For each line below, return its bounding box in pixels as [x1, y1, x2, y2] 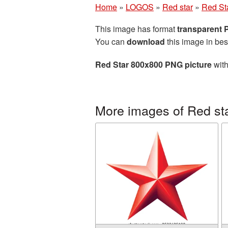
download [127, 36, 165, 47]
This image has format [95, 23, 177, 35]
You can [95, 36, 127, 47]
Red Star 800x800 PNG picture [95, 59, 212, 70]
